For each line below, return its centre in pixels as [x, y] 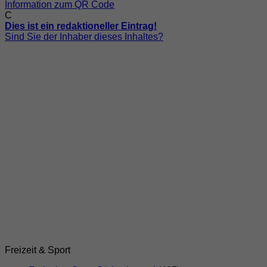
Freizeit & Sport [38, 250]
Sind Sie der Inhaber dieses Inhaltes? [84, 37]
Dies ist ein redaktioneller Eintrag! [81, 26]
